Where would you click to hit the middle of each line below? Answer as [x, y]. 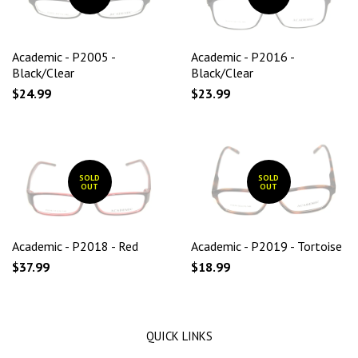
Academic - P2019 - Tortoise [267, 246]
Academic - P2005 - [64, 56]
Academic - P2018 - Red [75, 246]
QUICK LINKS [179, 336]
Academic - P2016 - [243, 56]
